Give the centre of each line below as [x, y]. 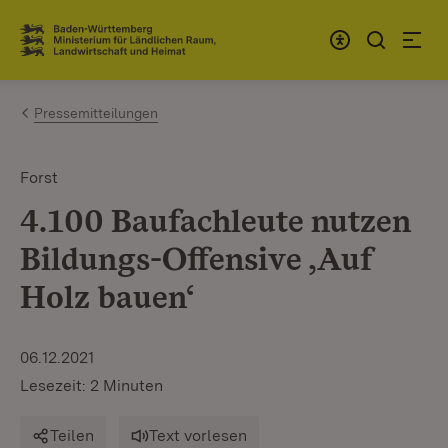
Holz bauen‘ [107, 296]
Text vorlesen [198, 435]
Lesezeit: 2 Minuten [91, 385]
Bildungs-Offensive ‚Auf [196, 258]
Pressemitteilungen [96, 113]
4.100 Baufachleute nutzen [215, 220]
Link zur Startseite [93, 48]
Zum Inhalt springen [132, 31]
